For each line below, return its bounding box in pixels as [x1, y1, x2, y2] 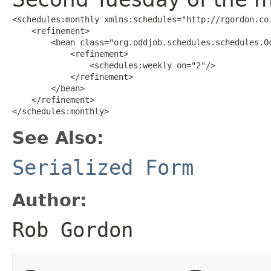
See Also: [12, 127, 104, 148]
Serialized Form [12, 155, 194, 180]
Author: [12, 189, 87, 211]
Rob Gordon [12, 217, 133, 242]
